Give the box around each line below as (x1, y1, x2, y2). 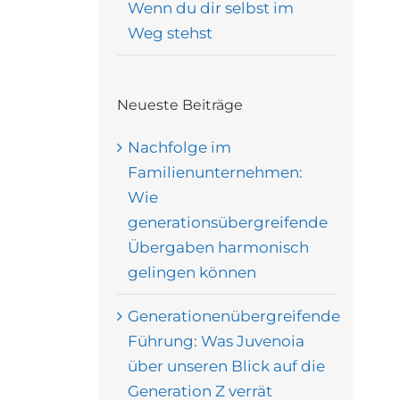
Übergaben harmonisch (127, 237, 309, 256)
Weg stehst (127, 24, 212, 43)
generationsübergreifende (127, 212, 328, 231)
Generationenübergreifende (127, 306, 340, 325)
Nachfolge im (127, 137, 231, 156)
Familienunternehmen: (127, 162, 303, 181)
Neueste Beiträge (116, 96, 243, 114)
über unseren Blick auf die (127, 356, 325, 375)
